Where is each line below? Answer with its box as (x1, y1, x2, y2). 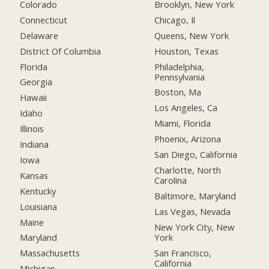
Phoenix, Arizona (154, 133, 222, 145)
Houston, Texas (154, 44, 219, 57)
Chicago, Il (154, 13, 196, 26)
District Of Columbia (20, 44, 101, 57)
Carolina (154, 174, 187, 186)
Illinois (20, 122, 44, 135)
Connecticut (20, 13, 68, 26)
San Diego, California (154, 148, 238, 161)
